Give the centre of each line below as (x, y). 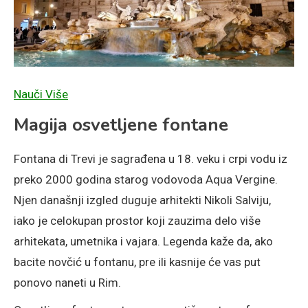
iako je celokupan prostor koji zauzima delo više (137, 221)
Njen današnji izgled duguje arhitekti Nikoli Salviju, (142, 200)
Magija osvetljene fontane (121, 125)
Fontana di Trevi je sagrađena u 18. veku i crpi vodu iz (151, 159)
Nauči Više (41, 95)
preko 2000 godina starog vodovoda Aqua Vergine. (146, 180)
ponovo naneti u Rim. (67, 283)
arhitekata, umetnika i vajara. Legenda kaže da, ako (143, 242)
